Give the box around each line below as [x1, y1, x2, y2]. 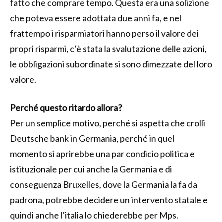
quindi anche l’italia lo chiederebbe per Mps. [10, 209, 178, 221]
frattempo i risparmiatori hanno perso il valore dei [10, 27, 199, 39]
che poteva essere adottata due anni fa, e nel [10, 12, 181, 23]
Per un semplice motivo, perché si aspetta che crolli [10, 117, 205, 128]
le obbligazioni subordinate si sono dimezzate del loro [10, 58, 212, 69]
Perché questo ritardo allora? [10, 102, 122, 113]
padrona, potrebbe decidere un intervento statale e [10, 194, 208, 205]
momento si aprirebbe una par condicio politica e [10, 148, 195, 159]
